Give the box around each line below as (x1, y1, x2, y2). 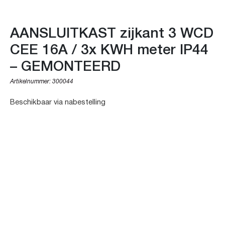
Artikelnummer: (10, 76, 51, 86)
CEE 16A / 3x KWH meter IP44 (10, 38, 208, 58)
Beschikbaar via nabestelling (10, 96, 105, 108)
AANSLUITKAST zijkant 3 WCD (10, 21, 213, 42)
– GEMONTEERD (10, 54, 121, 75)
